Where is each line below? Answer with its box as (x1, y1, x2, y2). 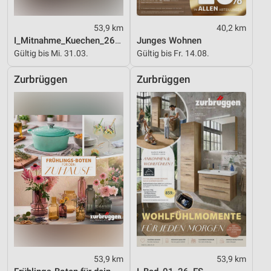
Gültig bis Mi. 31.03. (14, 48, 88, 59)
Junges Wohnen (137, 35, 201, 47)
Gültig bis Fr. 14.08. (137, 48, 209, 59)
